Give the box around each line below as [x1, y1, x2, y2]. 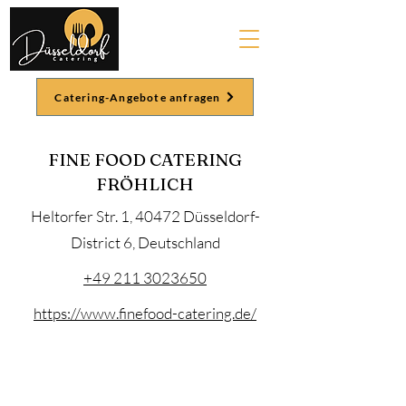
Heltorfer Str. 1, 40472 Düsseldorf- [30, 207, 260, 226]
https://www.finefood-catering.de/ [34, 304, 256, 323]
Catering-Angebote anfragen [54, 90, 221, 104]
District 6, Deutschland [70, 233, 220, 252]
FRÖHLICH [96, 173, 194, 195]
